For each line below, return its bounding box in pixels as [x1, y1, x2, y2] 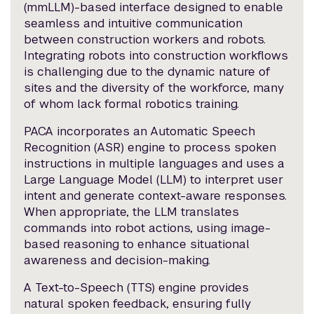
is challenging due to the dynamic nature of [24, 64, 271, 80]
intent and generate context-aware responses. [24, 188, 287, 204]
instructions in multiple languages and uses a [24, 156, 285, 172]
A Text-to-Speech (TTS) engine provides [24, 280, 250, 296]
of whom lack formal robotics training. [24, 96, 240, 112]
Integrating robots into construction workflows [24, 48, 289, 64]
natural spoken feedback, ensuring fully [24, 296, 252, 312]
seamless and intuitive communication [24, 15, 243, 32]
